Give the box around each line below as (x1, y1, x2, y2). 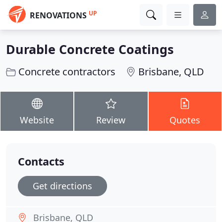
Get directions (33, 180, 92, 192)
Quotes (169, 114, 201, 126)
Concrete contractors (18, 65, 115, 78)
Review (96, 114, 126, 126)
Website (20, 114, 55, 126)
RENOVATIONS (30, 10, 87, 21)
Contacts (18, 154, 64, 168)
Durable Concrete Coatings (6, 41, 174, 57)
